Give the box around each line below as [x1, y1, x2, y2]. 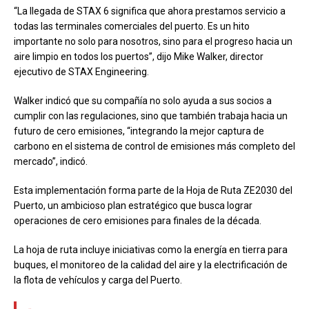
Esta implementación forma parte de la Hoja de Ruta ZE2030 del [14, 184, 292, 196]
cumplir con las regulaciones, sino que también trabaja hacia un [14, 110, 288, 121]
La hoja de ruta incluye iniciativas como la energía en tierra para [14, 243, 288, 255]
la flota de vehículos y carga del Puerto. [14, 274, 182, 286]
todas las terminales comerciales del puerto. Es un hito [14, 20, 250, 32]
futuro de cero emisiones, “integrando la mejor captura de [14, 125, 264, 137]
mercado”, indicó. [14, 155, 88, 167]
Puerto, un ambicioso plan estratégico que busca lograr [14, 199, 252, 211]
